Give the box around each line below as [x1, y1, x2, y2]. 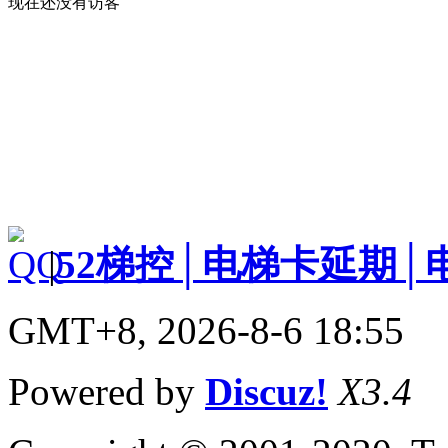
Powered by [8, 369, 205, 413]
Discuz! [205, 369, 328, 413]
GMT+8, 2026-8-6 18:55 [8, 308, 404, 352]
